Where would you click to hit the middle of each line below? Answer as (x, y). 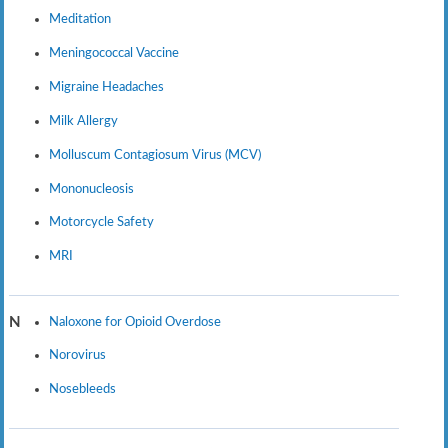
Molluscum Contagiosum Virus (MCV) (154, 154)
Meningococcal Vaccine (113, 53)
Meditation (79, 19)
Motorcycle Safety (101, 222)
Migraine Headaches (106, 87)
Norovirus (77, 355)
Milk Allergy (83, 120)
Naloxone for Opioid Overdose (134, 321)
